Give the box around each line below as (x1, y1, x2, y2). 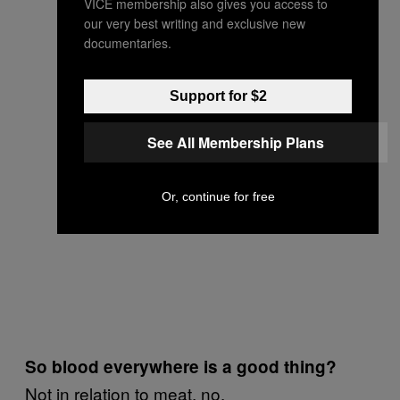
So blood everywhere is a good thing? (25, 354, 337, 379)
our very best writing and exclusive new (84, 13, 305, 32)
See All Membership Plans (147, 131, 324, 153)
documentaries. (84, 33, 171, 52)
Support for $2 (169, 87, 267, 104)
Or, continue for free (161, 188, 275, 204)
